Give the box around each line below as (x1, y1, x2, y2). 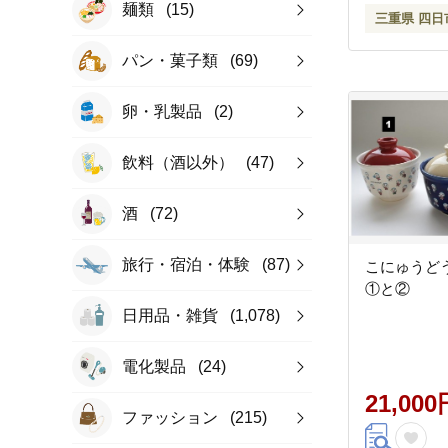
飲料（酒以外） (122, 154, 238, 171)
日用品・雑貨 (122, 307, 222, 324)
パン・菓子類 (122, 52, 222, 69)
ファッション (122, 409, 222, 426)
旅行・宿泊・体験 (122, 256, 254, 273)
